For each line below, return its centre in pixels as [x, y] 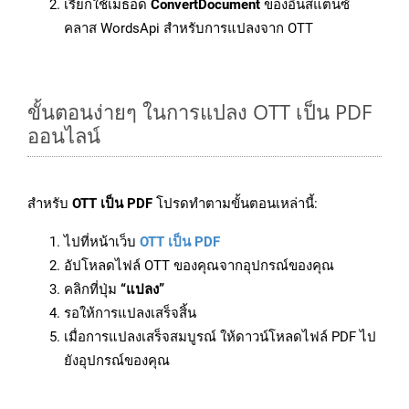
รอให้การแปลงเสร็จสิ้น [130, 314]
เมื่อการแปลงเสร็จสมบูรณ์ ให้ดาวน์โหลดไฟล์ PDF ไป [220, 337]
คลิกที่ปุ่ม [92, 290]
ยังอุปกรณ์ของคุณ [117, 361]
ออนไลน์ [64, 136]
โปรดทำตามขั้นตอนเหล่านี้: [235, 204]
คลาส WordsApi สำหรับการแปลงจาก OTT [189, 29]
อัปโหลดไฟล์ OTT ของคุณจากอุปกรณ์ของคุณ [199, 266]
